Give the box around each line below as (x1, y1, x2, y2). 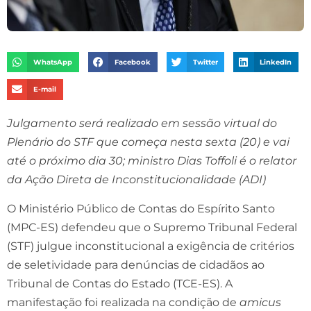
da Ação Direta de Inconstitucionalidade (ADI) (7, 172, 266, 186)
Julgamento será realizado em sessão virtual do (7, 116, 277, 130)
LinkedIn (260, 58, 292, 67)
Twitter (192, 58, 218, 67)
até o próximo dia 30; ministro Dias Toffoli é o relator (7, 153, 296, 167)
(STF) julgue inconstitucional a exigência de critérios (7, 239, 294, 253)
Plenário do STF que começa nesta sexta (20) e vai (7, 135, 289, 149)
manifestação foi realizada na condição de (7, 295, 239, 309)
